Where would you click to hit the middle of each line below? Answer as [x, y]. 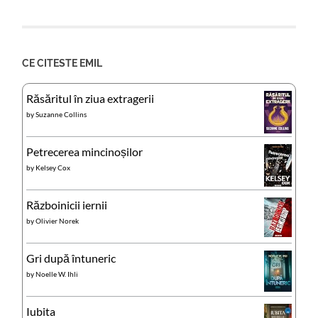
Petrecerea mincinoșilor [85, 152]
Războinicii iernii [67, 205]
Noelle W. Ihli [57, 274]
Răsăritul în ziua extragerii [91, 99]
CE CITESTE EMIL [62, 63]
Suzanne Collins [61, 115]
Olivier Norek [57, 221]
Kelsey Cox [53, 168]
